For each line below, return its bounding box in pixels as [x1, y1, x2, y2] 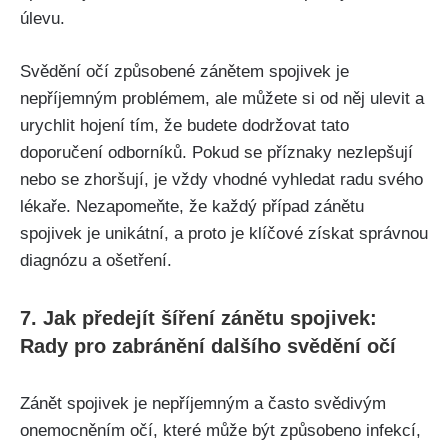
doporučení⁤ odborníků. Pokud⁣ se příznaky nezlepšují [20, 142, 413, 162]
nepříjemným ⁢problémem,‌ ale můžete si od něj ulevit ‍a [20, 88, 424, 108]
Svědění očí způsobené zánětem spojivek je [20, 61, 349, 81]
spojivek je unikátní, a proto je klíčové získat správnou [20, 223, 428, 243]
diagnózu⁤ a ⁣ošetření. [20, 250, 172, 270]
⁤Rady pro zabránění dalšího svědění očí [20, 334, 396, 357]
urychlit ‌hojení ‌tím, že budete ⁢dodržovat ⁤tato [20, 115, 349, 135]
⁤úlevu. [20, 9, 65, 29]
